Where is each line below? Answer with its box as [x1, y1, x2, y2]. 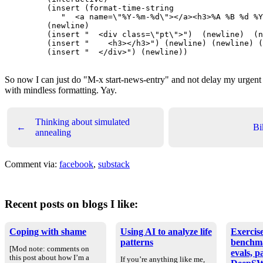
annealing [35, 127, 71, 137]
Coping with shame [9, 226, 86, 237]
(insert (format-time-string [28, 4, 174, 12]
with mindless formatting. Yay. [5, 85, 117, 95]
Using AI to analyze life [120, 226, 212, 237]
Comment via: [5, 159, 59, 169]
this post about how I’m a [9, 253, 89, 262]
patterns [120, 237, 153, 247]
